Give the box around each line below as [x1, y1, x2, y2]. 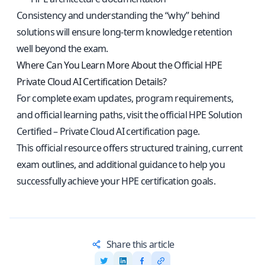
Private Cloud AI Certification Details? [17, 75, 167, 88]
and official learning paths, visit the [17, 108, 160, 121]
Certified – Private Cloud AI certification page [17, 125, 198, 138]
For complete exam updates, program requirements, [17, 92, 234, 105]
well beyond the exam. [17, 42, 108, 55]
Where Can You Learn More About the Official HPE [17, 59, 222, 72]
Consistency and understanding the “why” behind [17, 9, 220, 22]
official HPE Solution [160, 108, 243, 121]
